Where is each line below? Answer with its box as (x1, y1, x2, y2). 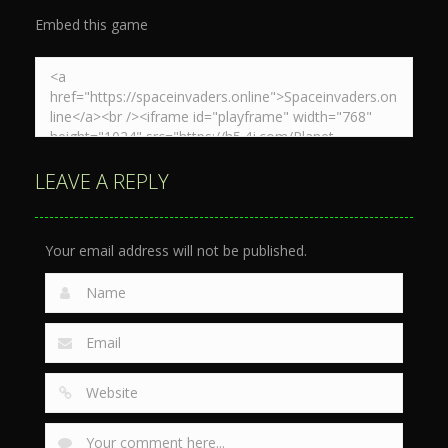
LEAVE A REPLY (35, 168, 169, 196)
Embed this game (35, 15, 148, 35)
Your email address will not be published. (45, 241, 307, 261)
